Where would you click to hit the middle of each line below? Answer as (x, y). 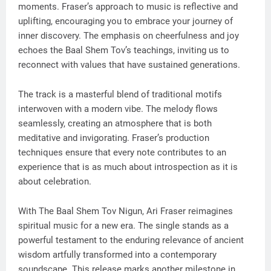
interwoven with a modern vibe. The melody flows (118, 109)
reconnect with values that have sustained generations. (129, 64)
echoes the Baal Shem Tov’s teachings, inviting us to (124, 50)
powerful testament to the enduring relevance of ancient (131, 240)
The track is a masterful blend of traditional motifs (120, 94)
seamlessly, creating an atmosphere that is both (115, 123)
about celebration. (55, 181)
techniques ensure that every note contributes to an (122, 152)
